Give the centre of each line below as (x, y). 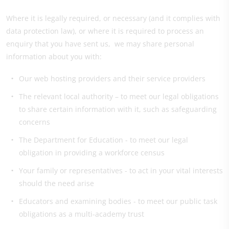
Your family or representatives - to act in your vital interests (121, 170)
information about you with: (54, 56)
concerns (35, 122)
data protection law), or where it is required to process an (105, 31)
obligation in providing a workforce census (92, 153)
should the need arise (56, 183)
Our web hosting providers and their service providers (112, 78)
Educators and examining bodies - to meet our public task (118, 201)
